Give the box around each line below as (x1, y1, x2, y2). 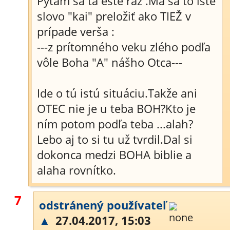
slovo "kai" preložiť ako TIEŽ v (37, 8, 191, 24)
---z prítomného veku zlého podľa (37, 39, 210, 54)
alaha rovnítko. (37, 162, 116, 178)
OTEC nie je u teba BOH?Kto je (37, 101, 196, 116)
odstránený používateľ (39, 197, 166, 213)
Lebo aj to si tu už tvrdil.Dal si (37, 131, 193, 147)
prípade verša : (37, 24, 114, 39)
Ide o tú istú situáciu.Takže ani (37, 85, 197, 101)
